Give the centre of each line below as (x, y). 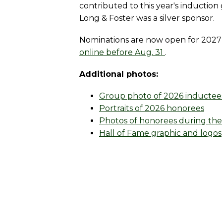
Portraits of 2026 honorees (152, 108)
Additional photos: (119, 74)
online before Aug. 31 (122, 52)
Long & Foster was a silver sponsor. (147, 18)
